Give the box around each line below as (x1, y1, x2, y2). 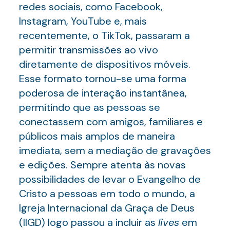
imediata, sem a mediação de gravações (18, 144, 211, 157)
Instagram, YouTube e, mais (18, 14, 147, 28)
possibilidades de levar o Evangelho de (18, 172, 201, 186)
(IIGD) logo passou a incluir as (18, 216, 158, 229)
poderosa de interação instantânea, (18, 86, 187, 100)
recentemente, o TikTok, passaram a (18, 29, 190, 42)
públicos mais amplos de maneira (18, 129, 175, 143)
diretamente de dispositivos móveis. (18, 57, 190, 71)
